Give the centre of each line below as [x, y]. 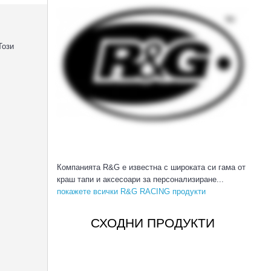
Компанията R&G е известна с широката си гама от [151, 167]
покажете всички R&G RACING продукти [132, 191]
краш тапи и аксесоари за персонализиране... [140, 179]
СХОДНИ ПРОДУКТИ [152, 223]
